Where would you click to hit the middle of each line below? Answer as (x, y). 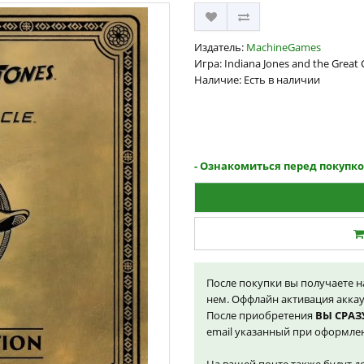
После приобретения (261, 315)
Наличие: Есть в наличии (257, 80)
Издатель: (220, 47)
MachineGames (284, 47)
